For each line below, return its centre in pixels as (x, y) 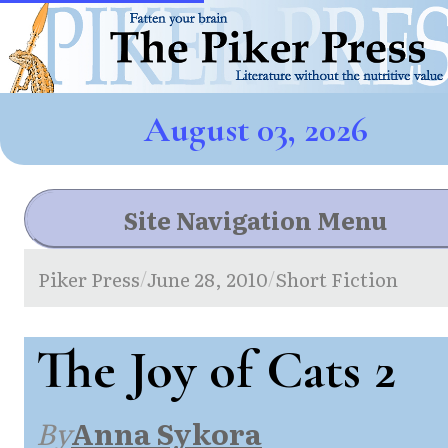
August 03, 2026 (255, 129)
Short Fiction (337, 278)
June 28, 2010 (208, 278)
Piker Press (89, 278)
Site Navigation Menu (255, 219)
